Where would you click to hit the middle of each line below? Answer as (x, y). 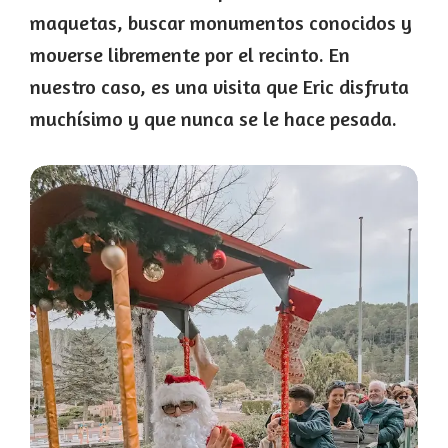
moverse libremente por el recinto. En (190, 55)
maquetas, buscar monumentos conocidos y (221, 23)
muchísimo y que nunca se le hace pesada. (213, 119)
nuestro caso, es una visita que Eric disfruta (219, 87)
